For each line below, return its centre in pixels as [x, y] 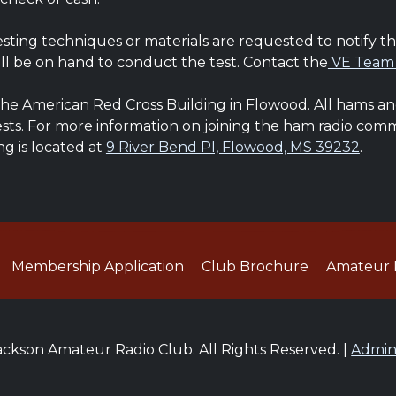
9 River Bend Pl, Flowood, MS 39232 [232, 147]
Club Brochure [255, 267]
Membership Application [98, 267]
